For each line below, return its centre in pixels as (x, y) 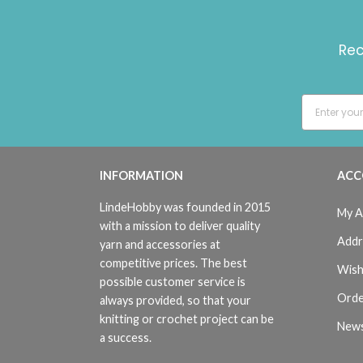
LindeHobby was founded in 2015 (185, 207)
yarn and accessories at (160, 245)
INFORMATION (141, 176)
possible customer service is (173, 282)
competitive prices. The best (173, 263)
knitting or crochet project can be (187, 319)
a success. (127, 338)
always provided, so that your (175, 301)
